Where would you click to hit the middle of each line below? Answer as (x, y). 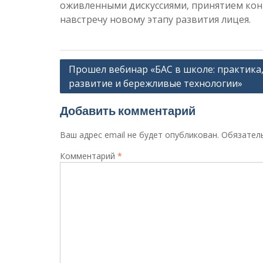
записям (82, 102)
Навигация (88, 67)
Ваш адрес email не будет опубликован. (139, 135)
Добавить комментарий (128, 111)
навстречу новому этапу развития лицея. (155, 19)
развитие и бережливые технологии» (156, 83)
